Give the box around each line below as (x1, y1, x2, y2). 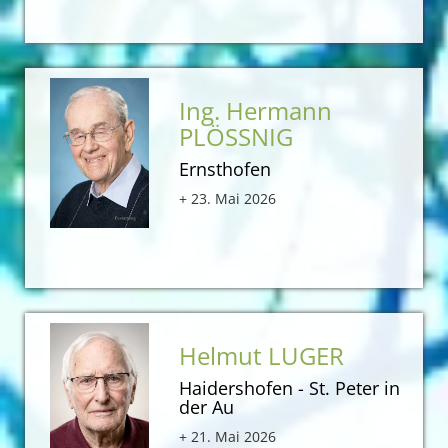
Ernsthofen (179, 157, 272, 182)
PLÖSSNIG (179, 120, 300, 154)
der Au (179, 395, 235, 420)
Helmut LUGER (179, 339, 351, 373)
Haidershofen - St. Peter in (179, 376, 401, 401)
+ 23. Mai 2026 (179, 189, 277, 209)
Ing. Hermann (179, 94, 333, 128)
